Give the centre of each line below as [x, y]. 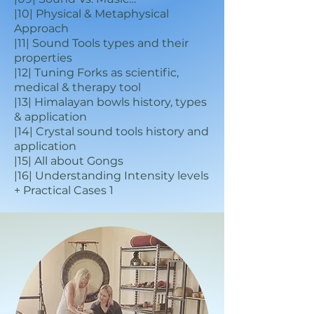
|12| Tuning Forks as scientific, [96, 73]
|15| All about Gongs [69, 161]
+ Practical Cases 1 [64, 190]
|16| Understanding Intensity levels [111, 176]
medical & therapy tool [77, 87]
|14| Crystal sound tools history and [111, 131]
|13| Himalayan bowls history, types [110, 102]
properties [43, 58]
